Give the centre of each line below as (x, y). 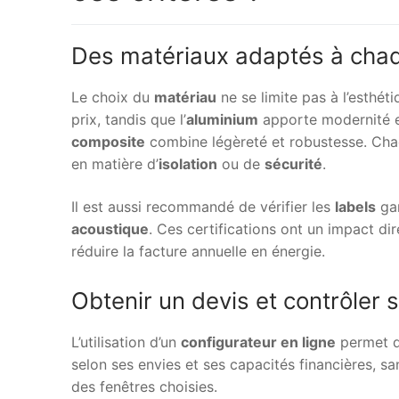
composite (108, 142)
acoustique (110, 228)
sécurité (293, 164)
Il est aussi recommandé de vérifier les (203, 206)
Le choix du (113, 98)
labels (355, 206)
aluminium (222, 120)
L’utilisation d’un (126, 342)
